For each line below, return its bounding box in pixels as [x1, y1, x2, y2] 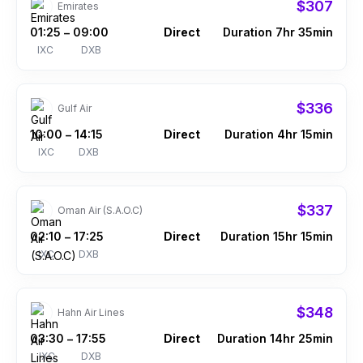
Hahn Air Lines [58, 306, 125, 318]
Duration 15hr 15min [220, 229, 333, 243]
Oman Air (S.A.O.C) [58, 204, 143, 216]
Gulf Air [58, 102, 92, 114]
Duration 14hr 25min [217, 331, 333, 345]
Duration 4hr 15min [224, 127, 333, 141]
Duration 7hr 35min [223, 25, 333, 39]
